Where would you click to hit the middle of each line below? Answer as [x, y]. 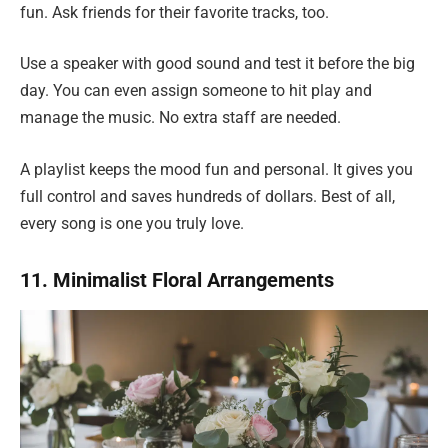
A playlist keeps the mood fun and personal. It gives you [216, 170]
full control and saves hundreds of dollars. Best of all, [207, 197]
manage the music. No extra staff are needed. [180, 118]
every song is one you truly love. [132, 224]
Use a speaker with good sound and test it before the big [217, 64]
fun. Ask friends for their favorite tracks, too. [174, 12]
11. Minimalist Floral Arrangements [177, 279]
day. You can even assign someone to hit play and [196, 91]
